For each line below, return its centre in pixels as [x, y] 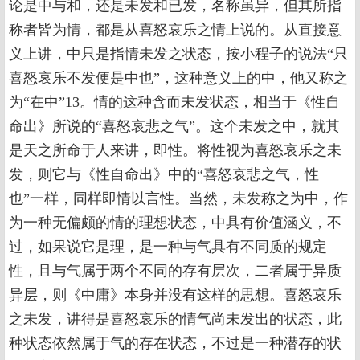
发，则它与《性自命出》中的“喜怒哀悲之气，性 [164, 174]
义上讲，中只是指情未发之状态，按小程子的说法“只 [178, 54]
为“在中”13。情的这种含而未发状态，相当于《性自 [174, 102]
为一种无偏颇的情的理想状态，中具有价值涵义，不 [175, 223]
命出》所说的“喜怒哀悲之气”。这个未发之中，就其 [174, 126]
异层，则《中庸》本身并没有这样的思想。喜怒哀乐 [175, 295]
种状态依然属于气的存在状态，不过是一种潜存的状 [175, 343]
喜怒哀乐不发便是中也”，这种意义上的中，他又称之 [178, 78]
